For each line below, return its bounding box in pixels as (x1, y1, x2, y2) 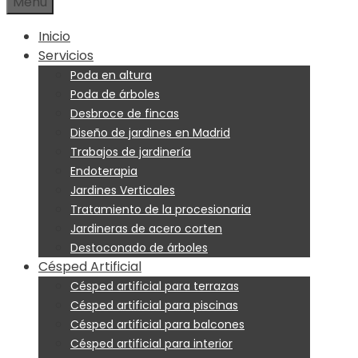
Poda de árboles (70, 86, 160, 102)
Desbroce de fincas (70, 105, 179, 121)
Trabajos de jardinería (70, 144, 191, 160)
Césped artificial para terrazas (70, 278, 239, 294)
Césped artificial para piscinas (70, 297, 238, 313)
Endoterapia (70, 163, 137, 179)
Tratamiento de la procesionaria (70, 201, 251, 217)
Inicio (38, 27, 70, 46)
